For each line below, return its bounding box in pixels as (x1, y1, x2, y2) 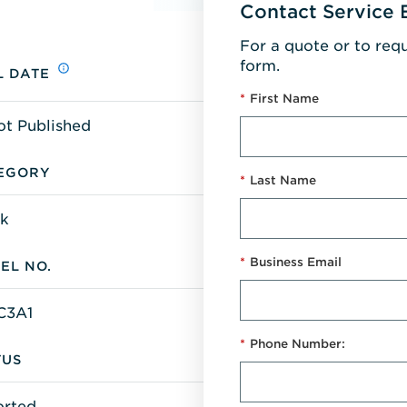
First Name (250, 91, 319, 105)
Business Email (250, 254, 342, 269)
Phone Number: (250, 336, 345, 351)
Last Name (250, 173, 316, 187)
